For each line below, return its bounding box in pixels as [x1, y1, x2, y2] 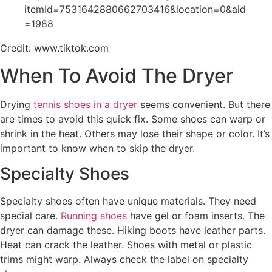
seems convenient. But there [137, 98, 270, 110]
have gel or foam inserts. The [127, 209, 265, 222]
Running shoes [61, 209, 127, 222]
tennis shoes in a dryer [33, 98, 137, 110]
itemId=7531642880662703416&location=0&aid [24, 3, 246, 16]
